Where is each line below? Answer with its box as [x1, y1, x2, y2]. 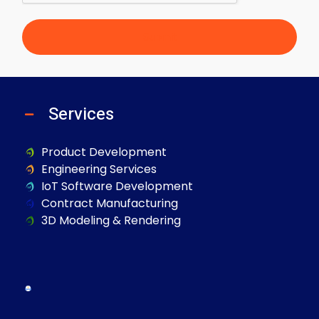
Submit [142, 31, 177, 43]
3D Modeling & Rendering [41, 212, 181, 229]
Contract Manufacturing [41, 195, 178, 212]
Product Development [41, 144, 167, 161]
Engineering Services [41, 161, 157, 178]
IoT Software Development [41, 178, 193, 195]
